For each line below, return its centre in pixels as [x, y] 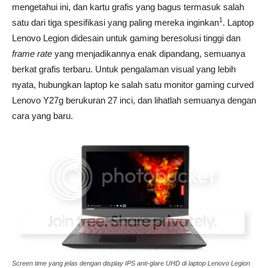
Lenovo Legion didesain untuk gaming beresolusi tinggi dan [126, 38]
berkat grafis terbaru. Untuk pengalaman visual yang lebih [124, 69]
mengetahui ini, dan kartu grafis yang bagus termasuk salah [128, 7]
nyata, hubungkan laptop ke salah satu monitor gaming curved [133, 84]
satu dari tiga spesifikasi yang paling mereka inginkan [115, 22]
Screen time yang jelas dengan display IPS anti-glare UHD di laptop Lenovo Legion [131, 263]
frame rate [33, 53]
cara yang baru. [42, 115]
